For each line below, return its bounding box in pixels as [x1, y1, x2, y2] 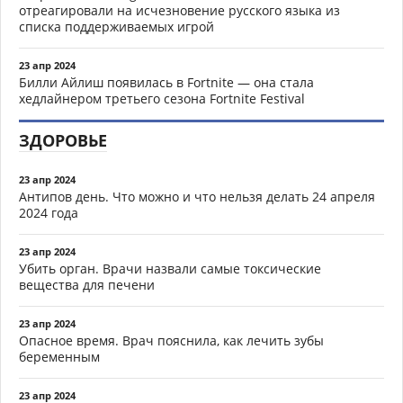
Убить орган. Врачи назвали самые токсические [19, 260, 321, 277]
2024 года [19, 204, 78, 221]
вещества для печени [19, 276, 155, 293]
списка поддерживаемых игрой [19, 18, 214, 35]
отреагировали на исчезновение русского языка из [19, 2, 340, 19]
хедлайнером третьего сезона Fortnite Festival [19, 90, 305, 107]
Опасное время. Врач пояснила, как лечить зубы [19, 332, 324, 349]
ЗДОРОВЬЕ [19, 130, 107, 151]
